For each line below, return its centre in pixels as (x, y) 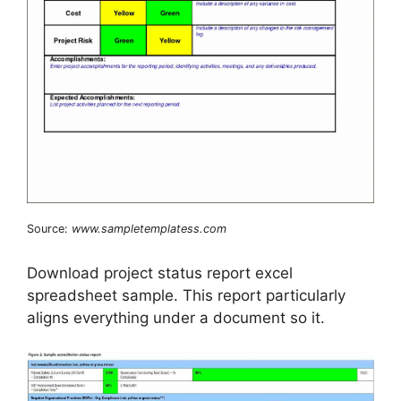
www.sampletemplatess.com (149, 229)
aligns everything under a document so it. (176, 317)
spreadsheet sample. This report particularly (186, 295)
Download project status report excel (160, 273)
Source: (49, 229)
